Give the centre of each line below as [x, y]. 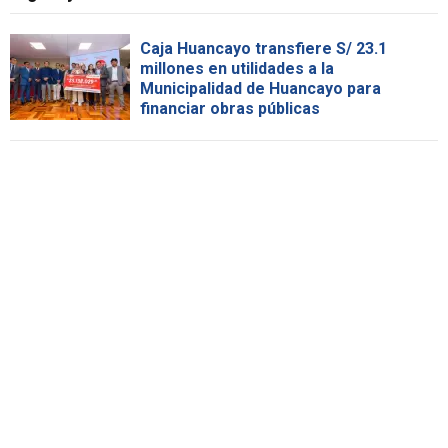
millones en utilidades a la [237, 69]
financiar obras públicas [230, 109]
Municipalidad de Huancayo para [260, 89]
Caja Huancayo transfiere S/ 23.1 [263, 49]
